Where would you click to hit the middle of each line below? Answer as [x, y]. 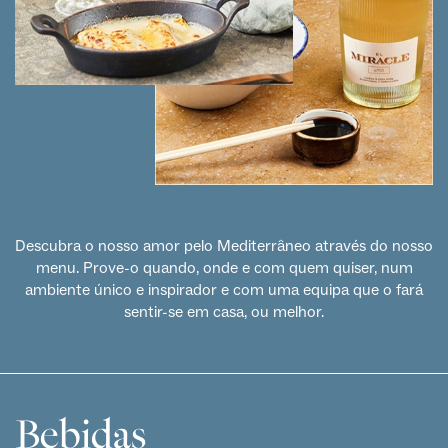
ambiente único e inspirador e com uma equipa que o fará [224, 289]
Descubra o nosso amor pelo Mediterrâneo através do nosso [224, 245]
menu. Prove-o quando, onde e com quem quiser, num [224, 267]
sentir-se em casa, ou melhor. [224, 311]
